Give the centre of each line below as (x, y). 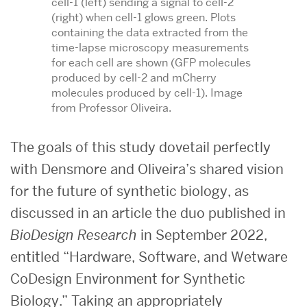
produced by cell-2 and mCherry (134, 77)
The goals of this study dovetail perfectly (140, 147)
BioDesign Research (74, 235)
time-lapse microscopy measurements (150, 47)
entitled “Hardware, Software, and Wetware (149, 257)
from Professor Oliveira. (111, 108)
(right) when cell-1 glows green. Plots (143, 17)
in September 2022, (202, 235)
